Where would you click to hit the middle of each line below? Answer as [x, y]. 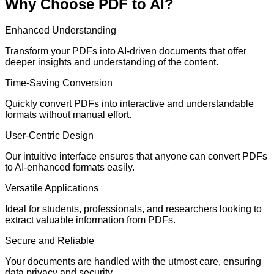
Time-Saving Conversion [59, 83]
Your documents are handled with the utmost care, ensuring [133, 261]
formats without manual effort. [68, 114]
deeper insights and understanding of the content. [112, 62]
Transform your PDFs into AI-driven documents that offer [126, 51]
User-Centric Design [49, 135]
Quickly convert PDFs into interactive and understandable [129, 103]
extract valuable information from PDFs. [90, 220]
